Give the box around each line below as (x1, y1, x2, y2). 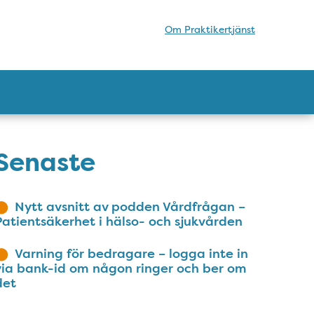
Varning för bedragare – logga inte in (15, 245, 248, 262)
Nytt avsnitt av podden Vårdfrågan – (15, 198, 245, 215)
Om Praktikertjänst (165, 22, 255, 36)
